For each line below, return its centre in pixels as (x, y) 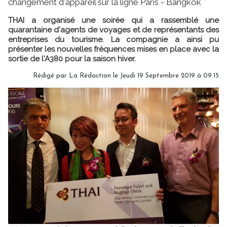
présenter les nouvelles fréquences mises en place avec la (113, 49)
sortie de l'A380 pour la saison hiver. (72, 59)
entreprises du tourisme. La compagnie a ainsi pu (113, 39)
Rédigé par (51, 75)
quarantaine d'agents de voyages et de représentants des (113, 30)
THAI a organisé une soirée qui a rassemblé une (113, 20)
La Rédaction (90, 75)
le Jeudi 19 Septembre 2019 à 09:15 (165, 75)
